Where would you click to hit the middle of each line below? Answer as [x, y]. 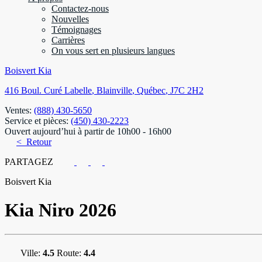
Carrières [68, 40]
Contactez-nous [80, 8]
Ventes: [19, 110]
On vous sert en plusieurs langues [113, 51]
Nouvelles [70, 19]
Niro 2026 [75, 210]
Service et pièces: [38, 121]
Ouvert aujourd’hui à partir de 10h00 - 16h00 [88, 131]
